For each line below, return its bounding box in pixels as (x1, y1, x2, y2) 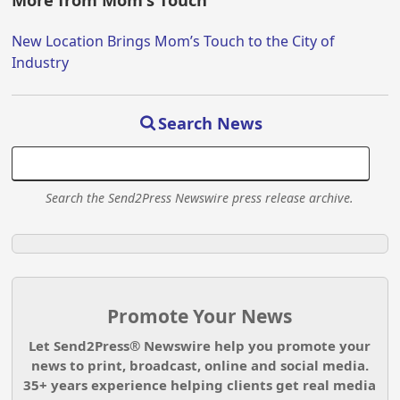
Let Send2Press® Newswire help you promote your (29, 337, 371, 355)
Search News (158, 112, 263, 134)
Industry (12, 53, 70, 73)
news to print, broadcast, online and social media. (30, 356, 369, 375)
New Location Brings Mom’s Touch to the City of (12, 31, 336, 52)
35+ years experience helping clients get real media (23, 376, 377, 395)
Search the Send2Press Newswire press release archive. (46, 188, 354, 206)
